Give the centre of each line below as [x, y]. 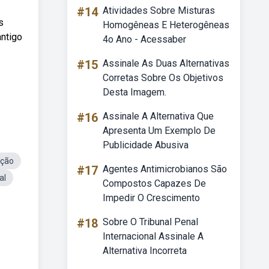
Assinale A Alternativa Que [158, 116]
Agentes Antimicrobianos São [165, 169]
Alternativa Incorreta [145, 251]
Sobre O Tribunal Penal [150, 222]
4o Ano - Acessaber [144, 39]
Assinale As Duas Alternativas [166, 63]
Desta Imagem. [134, 92]
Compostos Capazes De [154, 183]
